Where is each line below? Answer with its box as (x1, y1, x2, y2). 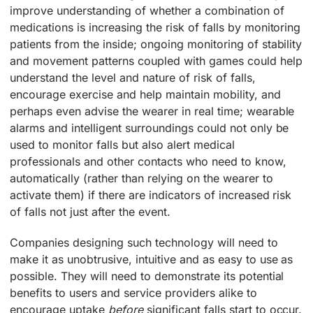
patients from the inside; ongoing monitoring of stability (10, 36, 303, 51)
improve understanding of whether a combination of (10, 3, 284, 17)
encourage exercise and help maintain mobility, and (10, 87, 281, 101)
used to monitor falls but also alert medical (10, 137, 235, 152)
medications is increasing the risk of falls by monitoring (10, 20, 301, 34)
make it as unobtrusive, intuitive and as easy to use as (10, 252, 293, 266)
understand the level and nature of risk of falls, (10, 70, 256, 85)
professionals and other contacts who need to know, (10, 154, 286, 168)
